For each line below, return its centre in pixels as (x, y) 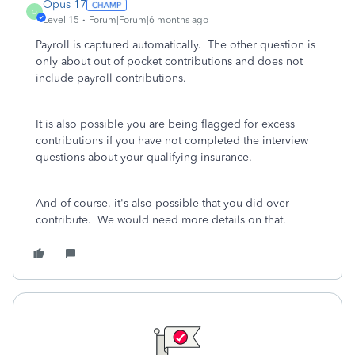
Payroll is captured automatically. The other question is (176, 45)
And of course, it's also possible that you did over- (164, 203)
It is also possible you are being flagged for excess (165, 124)
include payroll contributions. (114, 78)
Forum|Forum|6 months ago (149, 20)
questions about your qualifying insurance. (145, 157)
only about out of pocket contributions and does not (169, 61)
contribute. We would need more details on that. (162, 220)
